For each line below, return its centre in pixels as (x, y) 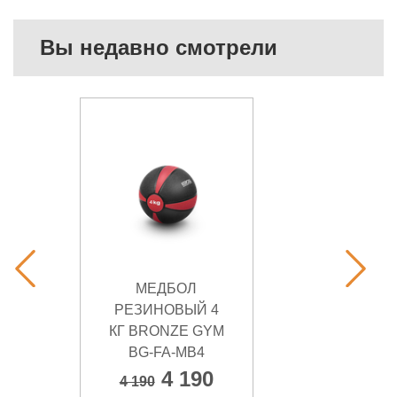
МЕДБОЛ (167, 288)
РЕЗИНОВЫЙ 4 (166, 309)
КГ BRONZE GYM (166, 331)
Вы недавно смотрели (159, 47)
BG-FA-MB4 (166, 352)
